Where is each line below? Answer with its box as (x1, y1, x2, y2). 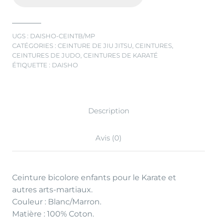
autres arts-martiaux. (12, 185, 93, 195)
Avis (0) (95, 133, 122, 142)
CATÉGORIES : (12, 42, 58, 49)
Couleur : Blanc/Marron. (12, 197, 101, 207)
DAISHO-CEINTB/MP (30, 32, 95, 40)
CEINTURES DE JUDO (12, 51, 80, 59)
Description (88, 106, 129, 115)
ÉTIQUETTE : (12, 61, 52, 69)
